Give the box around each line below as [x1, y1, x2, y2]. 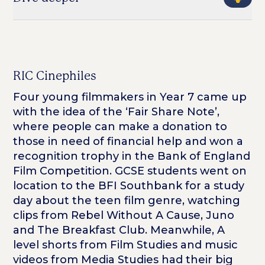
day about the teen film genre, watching [13, 194, 241, 208]
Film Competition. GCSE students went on [13, 164, 247, 178]
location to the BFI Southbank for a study [13, 179, 245, 193]
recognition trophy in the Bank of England [13, 150, 251, 163]
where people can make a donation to [13, 120, 228, 134]
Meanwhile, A [150, 224, 225, 237]
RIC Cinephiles [13, 68, 97, 83]
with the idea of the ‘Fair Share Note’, [13, 105, 220, 119]
